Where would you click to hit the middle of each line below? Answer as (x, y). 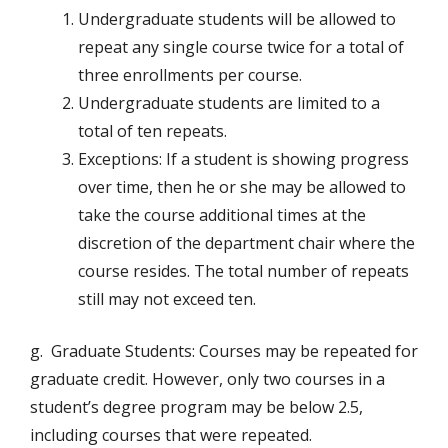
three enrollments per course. (190, 75)
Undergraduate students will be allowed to (237, 19)
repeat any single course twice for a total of (241, 47)
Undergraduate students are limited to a (229, 103)
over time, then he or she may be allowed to (242, 187)
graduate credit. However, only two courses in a (207, 379)
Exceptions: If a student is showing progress (243, 159)
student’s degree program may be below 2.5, (196, 407)
